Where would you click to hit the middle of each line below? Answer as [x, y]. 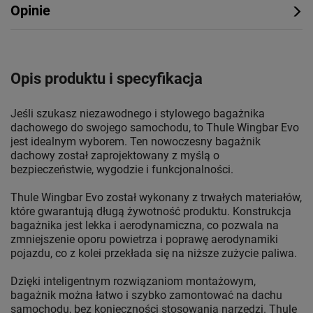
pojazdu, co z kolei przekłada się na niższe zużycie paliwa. [154, 254]
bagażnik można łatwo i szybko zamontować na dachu [146, 296]
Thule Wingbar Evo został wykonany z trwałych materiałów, [156, 198]
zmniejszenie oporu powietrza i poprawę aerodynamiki [144, 240]
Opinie [30, 11]
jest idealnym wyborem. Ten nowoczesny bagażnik [136, 142]
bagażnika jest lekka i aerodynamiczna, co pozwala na [145, 226]
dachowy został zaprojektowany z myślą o [115, 156]
